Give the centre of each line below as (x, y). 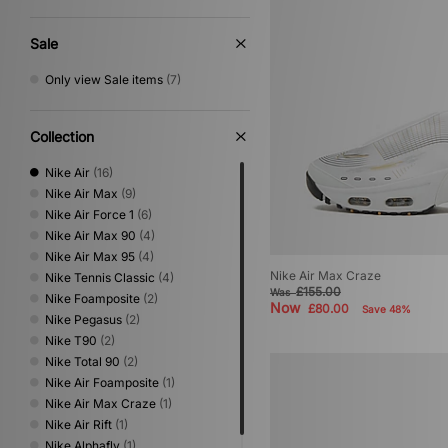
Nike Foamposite (92, 298)
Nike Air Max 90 (90, 235)
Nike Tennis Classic (100, 277)
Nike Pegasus (83, 319)
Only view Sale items (104, 79)
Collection (62, 136)
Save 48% (386, 309)
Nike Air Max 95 (90, 256)
